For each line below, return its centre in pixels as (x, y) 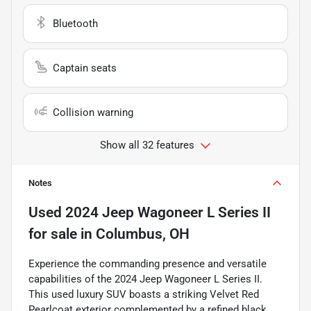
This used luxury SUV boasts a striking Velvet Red (144, 294)
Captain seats (85, 68)
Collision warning (93, 112)
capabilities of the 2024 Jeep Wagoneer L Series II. (145, 279)
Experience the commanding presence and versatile (148, 263)
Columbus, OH (143, 234)
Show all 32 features (147, 145)
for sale (53, 234)
